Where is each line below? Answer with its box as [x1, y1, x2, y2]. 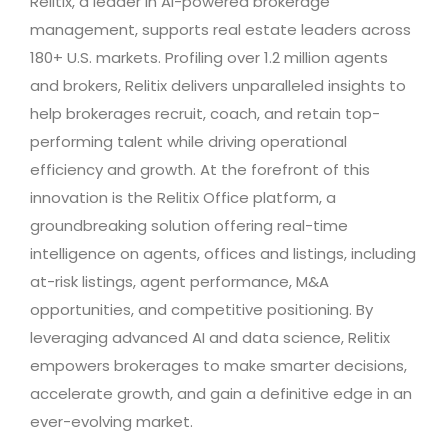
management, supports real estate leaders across [30, 19, 411, 41]
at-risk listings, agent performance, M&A [30, 271, 329, 293]
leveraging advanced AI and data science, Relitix [30, 327, 390, 349]
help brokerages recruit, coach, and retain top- [30, 103, 380, 125]
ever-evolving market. [30, 411, 197, 433]
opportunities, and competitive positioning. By [30, 299, 373, 321]
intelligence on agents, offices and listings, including [30, 243, 416, 265]
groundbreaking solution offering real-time [30, 215, 348, 237]
